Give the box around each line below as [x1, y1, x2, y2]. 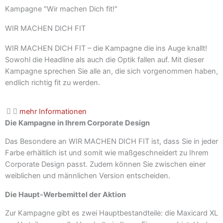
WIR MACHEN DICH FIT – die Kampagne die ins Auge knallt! [5, 43, 207, 53]
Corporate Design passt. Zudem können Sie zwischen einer [5, 160, 206, 169]
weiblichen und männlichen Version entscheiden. [5, 171, 170, 181]
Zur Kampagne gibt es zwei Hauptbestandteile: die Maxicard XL [5, 209, 218, 218]
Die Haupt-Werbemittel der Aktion [5, 190, 126, 199]
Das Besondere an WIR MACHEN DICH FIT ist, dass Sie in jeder [5, 137, 218, 146]
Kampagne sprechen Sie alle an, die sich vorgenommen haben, [5, 66, 218, 76]
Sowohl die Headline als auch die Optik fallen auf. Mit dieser [5, 55, 204, 64]
